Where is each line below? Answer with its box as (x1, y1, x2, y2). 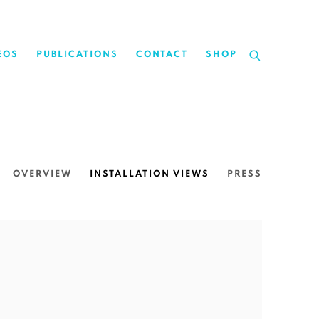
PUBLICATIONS (36, 50, 118, 60)
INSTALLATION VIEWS (90, 169, 209, 179)
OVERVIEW (13, 169, 72, 179)
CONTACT (136, 50, 188, 60)
